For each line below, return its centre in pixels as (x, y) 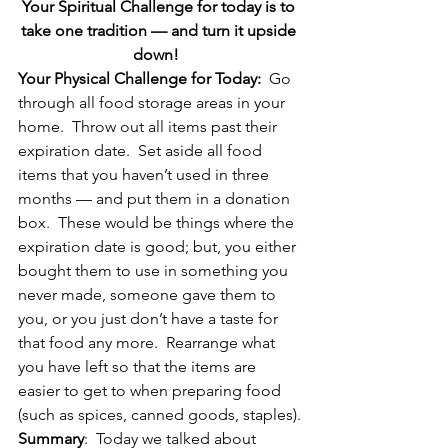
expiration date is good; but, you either (159, 247)
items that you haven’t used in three (145, 175)
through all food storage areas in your (153, 103)
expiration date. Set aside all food (142, 151)
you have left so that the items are (139, 367)
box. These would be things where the (158, 223)
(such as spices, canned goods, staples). (159, 415)
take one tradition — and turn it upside (160, 31)
